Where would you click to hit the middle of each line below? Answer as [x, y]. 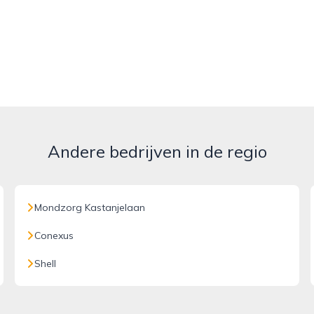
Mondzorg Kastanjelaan [90, 207]
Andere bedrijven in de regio [157, 151]
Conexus [54, 235]
